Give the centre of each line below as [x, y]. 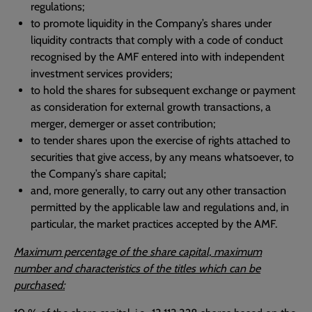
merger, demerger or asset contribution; [123, 124]
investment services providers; [101, 73]
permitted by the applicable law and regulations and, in [160, 207]
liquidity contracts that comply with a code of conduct [157, 40]
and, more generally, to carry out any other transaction [158, 190]
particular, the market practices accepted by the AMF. [154, 224]
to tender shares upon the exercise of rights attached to [161, 140]
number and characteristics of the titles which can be [137, 268]
